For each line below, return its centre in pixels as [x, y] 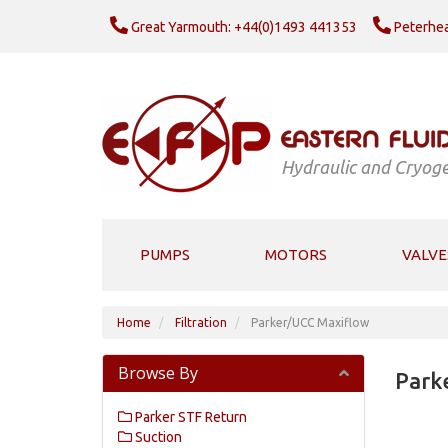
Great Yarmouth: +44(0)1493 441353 [242, 26]
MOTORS [295, 254]
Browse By [158, 373]
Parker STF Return [189, 417]
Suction [157, 437]
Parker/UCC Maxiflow [310, 322]
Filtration [201, 322]
